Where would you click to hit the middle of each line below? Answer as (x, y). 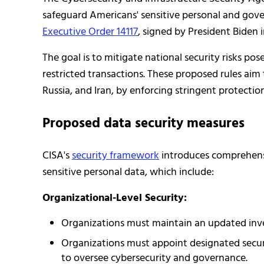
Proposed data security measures (143, 124)
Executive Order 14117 (90, 32)
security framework (115, 156)
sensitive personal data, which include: (128, 172)
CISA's (57, 156)
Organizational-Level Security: (115, 198)
